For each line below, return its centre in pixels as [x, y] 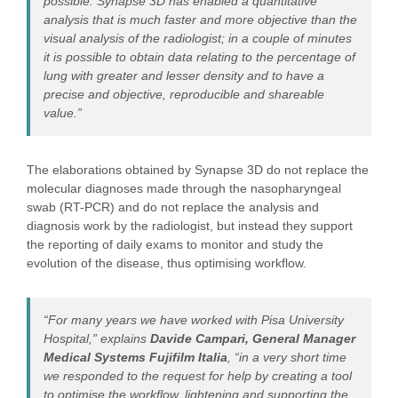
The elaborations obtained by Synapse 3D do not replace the [198, 170]
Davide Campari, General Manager [253, 338]
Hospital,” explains [97, 338]
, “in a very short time [287, 357]
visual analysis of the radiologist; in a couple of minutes [198, 38]
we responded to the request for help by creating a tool [198, 376]
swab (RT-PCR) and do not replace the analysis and [173, 207]
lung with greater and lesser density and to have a [184, 76]
